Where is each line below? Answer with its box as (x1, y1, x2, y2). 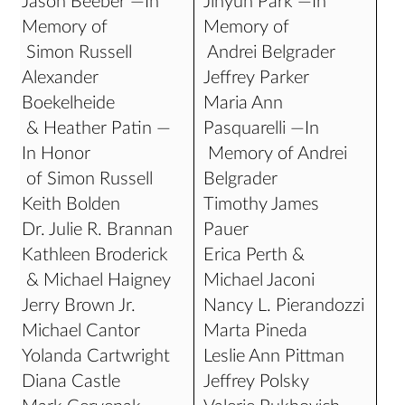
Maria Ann (203, 94, 284, 112)
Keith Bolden (22, 195, 121, 213)
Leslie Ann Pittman (203, 347, 345, 365)
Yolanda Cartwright (22, 347, 171, 365)
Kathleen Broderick (22, 246, 169, 264)
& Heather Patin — (22, 119, 172, 137)
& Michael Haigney (22, 271, 172, 289)
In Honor (22, 145, 91, 163)
